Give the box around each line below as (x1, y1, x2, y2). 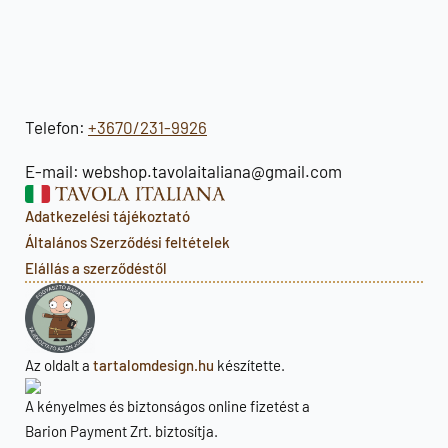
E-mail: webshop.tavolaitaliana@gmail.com (25, 160, 342, 181)
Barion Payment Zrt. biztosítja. (25, 422, 218, 441)
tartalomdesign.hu (93, 356, 214, 375)
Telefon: (25, 116, 88, 137)
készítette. (214, 356, 285, 375)
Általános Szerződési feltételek (25, 233, 230, 252)
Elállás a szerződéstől (25, 259, 167, 278)
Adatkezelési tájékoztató (25, 207, 190, 226)
